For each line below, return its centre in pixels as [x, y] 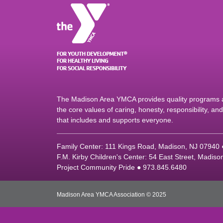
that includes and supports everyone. [115, 120]
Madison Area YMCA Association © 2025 [111, 195]
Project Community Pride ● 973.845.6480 [122, 167]
